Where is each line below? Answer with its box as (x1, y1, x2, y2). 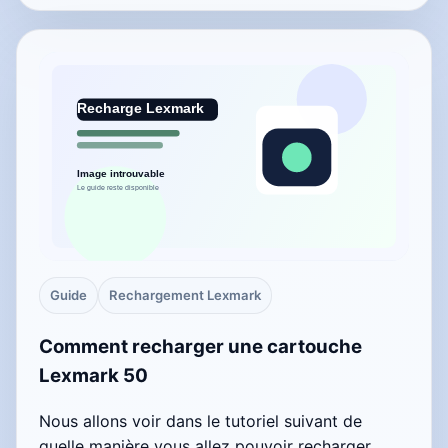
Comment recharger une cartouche (39, 335, 362, 359)
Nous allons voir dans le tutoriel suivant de (39, 411, 362, 431)
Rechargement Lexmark (109, 286, 261, 303)
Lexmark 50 (39, 364, 148, 388)
